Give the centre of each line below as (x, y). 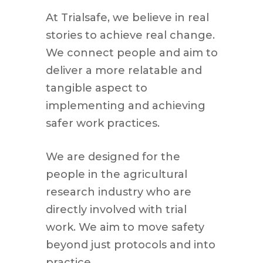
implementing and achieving (125, 105)
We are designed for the (113, 156)
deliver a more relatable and (124, 70)
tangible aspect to (96, 88)
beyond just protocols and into (130, 245)
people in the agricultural (116, 174)
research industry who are (118, 192)
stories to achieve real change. (130, 35)
